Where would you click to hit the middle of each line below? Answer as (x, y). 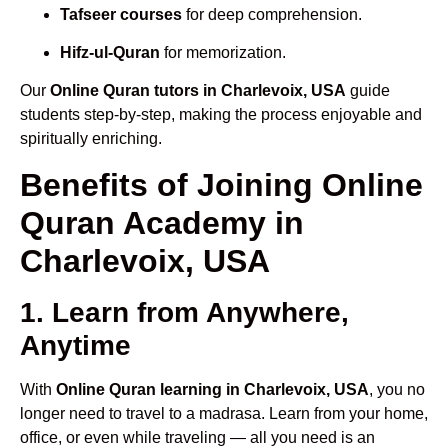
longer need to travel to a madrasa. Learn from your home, (224, 413)
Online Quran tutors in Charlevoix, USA (198, 91)
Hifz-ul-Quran (110, 53)
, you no (397, 389)
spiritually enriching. (91, 139)
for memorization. (223, 53)
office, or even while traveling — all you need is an (197, 437)
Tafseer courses (121, 14)
